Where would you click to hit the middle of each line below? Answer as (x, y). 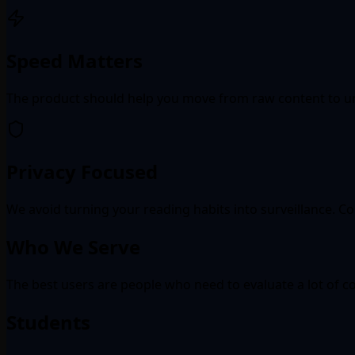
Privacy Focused (82, 172)
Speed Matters (74, 61)
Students (48, 322)
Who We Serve (73, 246)
